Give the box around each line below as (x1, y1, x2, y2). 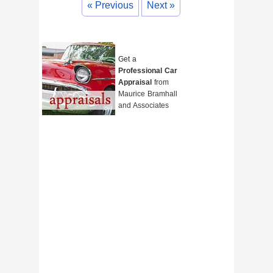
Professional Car (118, 66, 177, 76)
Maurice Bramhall (118, 90, 177, 99)
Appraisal (118, 78, 152, 87)
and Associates (118, 101, 169, 110)
